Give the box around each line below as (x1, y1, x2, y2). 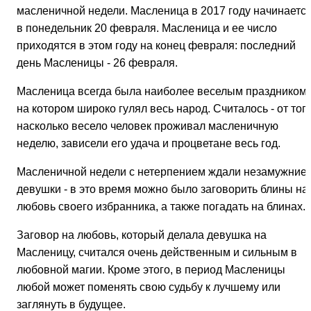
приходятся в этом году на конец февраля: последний (17, 39, 296, 51)
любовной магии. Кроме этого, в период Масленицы (17, 263, 285, 276)
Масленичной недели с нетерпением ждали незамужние (17, 165, 307, 178)
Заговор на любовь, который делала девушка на (17, 228, 267, 241)
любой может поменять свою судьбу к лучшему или (17, 280, 280, 293)
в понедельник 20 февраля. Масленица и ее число (17, 22, 277, 34)
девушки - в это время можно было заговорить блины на (17, 183, 308, 195)
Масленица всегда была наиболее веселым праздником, (17, 85, 310, 97)
